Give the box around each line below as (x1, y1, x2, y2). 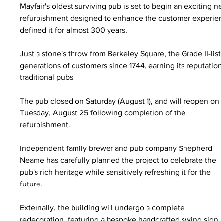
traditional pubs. (20, 73, 75, 82)
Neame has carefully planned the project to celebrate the (20, 156, 219, 165)
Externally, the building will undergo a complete (20, 203, 187, 212)
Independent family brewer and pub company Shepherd (20, 144, 215, 153)
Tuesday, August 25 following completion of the (20, 109, 188, 117)
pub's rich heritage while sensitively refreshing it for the (20, 168, 213, 177)
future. (20, 180, 43, 188)
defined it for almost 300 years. (20, 26, 128, 35)
